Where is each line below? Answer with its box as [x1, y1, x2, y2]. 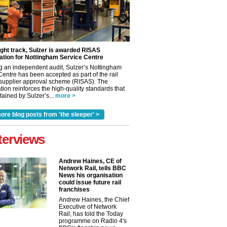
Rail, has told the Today [59, 210, 123, 217]
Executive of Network [59, 203, 117, 210]
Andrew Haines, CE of [59, 158, 122, 165]
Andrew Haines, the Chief [59, 196, 129, 203]
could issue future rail [59, 179, 121, 186]
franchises [59, 186, 90, 193]
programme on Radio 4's [59, 217, 127, 224]
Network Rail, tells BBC [59, 165, 126, 172]
